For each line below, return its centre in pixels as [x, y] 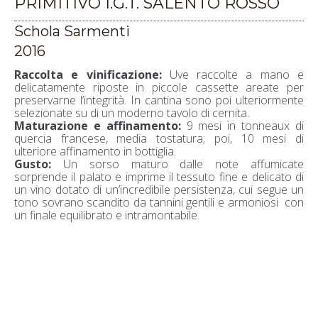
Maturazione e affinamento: [98, 125]
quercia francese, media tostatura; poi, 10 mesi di [159, 138]
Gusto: [33, 164]
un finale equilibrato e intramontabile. [107, 215]
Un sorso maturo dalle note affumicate [177, 164]
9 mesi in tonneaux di [242, 125]
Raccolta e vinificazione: [88, 74]
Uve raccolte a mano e [233, 74]
